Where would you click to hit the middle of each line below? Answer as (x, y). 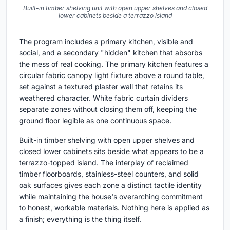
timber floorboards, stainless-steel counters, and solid (109, 174)
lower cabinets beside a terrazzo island (115, 16)
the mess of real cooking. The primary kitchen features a (114, 64)
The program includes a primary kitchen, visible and (106, 42)
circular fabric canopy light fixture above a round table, (112, 75)
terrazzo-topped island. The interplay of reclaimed (104, 163)
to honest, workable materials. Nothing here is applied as (114, 208)
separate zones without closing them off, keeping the (108, 109)
